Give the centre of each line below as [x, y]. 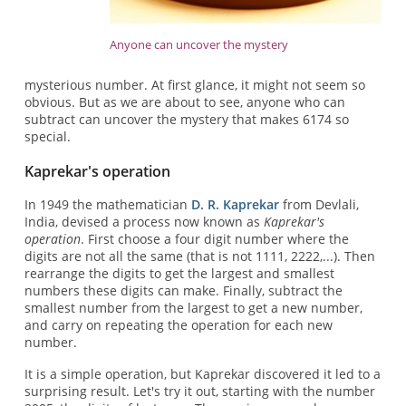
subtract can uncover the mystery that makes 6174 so [186, 119]
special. [47, 136]
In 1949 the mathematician [107, 204]
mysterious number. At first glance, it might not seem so [194, 84]
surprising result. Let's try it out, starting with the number [199, 391]
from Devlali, [319, 204]
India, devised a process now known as [144, 221]
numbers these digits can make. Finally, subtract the [183, 290]
